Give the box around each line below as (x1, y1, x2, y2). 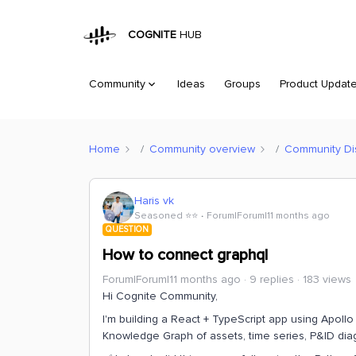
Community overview (149, 141, 255, 156)
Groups (224, 77, 261, 91)
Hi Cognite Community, (103, 289, 218, 303)
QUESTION (106, 224, 149, 234)
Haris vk (134, 193, 174, 207)
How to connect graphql (103, 246, 268, 265)
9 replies (250, 273, 294, 286)
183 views (303, 273, 351, 286)
